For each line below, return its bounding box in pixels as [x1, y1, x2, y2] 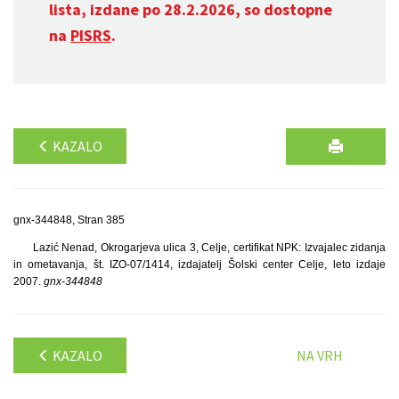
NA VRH [297, 346, 343, 364]
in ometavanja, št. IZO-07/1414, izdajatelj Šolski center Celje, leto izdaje [13, 258, 386, 271]
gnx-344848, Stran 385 [13, 214, 125, 226]
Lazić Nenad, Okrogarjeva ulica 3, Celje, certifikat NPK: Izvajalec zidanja [32, 241, 386, 254]
